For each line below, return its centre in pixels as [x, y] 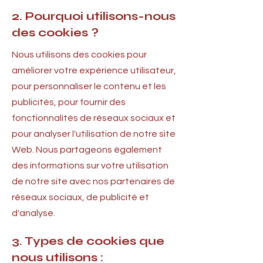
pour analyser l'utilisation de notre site [94, 134]
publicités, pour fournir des [69, 102]
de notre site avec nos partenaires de [93, 181]
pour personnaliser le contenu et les [89, 86]
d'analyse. [33, 213]
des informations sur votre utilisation [90, 166]
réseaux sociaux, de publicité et [80, 197]
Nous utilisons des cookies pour [79, 55]
